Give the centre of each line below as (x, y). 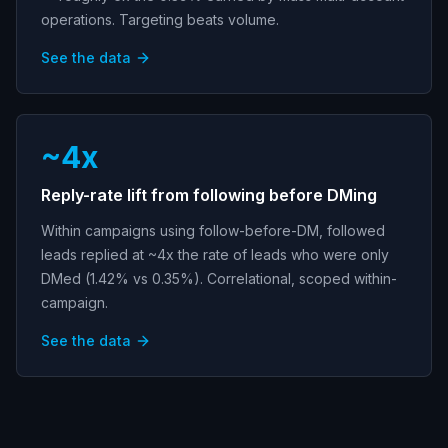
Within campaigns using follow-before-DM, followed (213, 230)
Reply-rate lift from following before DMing (209, 195)
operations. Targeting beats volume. (160, 19)
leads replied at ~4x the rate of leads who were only (215, 254)
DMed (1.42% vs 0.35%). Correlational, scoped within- (219, 278)
